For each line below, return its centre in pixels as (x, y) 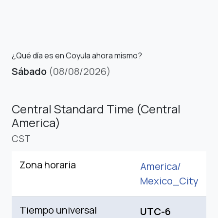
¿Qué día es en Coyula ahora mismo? (77, 55)
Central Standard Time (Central (96, 109)
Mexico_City (169, 181)
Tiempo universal (58, 210)
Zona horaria (48, 164)
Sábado (29, 71)
